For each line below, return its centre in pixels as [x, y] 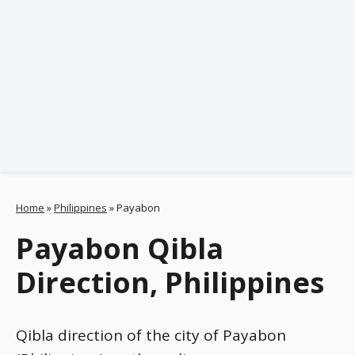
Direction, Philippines [170, 282]
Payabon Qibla [120, 248]
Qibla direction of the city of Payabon [151, 335]
